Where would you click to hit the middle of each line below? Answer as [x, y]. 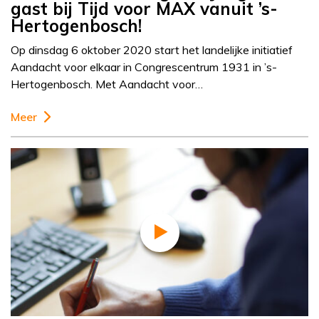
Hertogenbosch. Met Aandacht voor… [107, 84]
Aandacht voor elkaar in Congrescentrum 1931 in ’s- [144, 67]
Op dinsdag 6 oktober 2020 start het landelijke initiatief [152, 50]
